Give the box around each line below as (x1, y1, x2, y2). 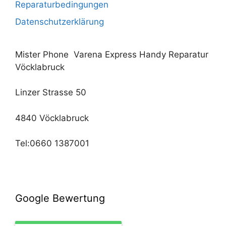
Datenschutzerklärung (15, 16, 104, 27)
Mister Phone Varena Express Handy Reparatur (15, 49, 208, 60)
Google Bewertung (15, 192, 105, 204)
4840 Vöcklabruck (15, 112, 89, 123)
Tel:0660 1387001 (15, 138, 89, 149)
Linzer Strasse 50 (15, 87, 86, 98)
